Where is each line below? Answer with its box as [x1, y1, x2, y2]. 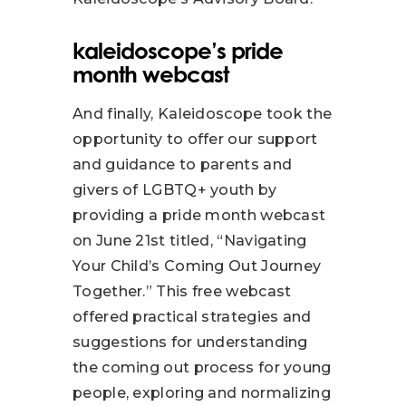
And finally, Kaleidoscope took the [72, 104, 333, 122]
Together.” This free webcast [72, 282, 292, 300]
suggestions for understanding [72, 333, 308, 351]
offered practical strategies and [72, 307, 312, 325]
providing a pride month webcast [72, 206, 326, 224]
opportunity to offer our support [72, 130, 318, 148]
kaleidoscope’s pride [72, 36, 283, 64]
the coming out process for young [72, 358, 332, 376]
